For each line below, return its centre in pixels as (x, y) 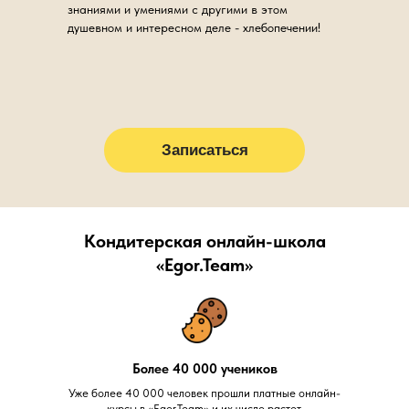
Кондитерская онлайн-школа (204, 241)
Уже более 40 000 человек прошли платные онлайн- (204, 393)
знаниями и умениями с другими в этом (178, 9)
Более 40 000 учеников (204, 369)
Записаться (204, 150)
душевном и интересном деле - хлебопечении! (194, 27)
